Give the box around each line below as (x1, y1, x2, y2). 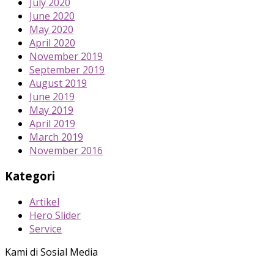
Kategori (5, 168, 55, 184)
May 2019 (29, 103, 73, 117)
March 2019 (29, 130, 83, 144)
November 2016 (29, 143, 103, 157)
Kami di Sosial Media (5, 245, 98, 259)
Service (29, 222, 62, 235)
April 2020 (29, 35, 75, 50)
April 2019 (29, 116, 75, 130)
